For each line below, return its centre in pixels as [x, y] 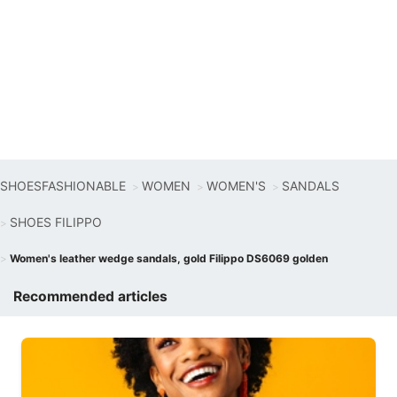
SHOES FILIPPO [56, 222]
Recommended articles [90, 296]
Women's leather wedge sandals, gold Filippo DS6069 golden [169, 258]
